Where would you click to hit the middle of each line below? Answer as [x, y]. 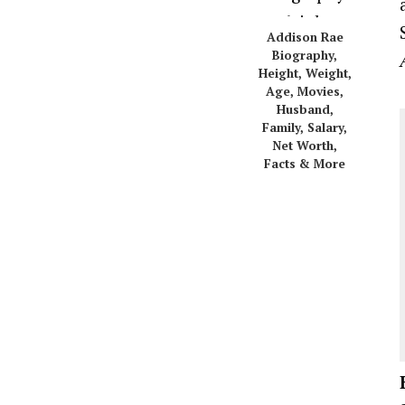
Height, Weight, [305, 74]
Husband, [305, 110]
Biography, [305, 56]
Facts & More [305, 164]
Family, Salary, [305, 128]
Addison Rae [305, 38]
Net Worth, [305, 146]
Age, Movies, [305, 92]
